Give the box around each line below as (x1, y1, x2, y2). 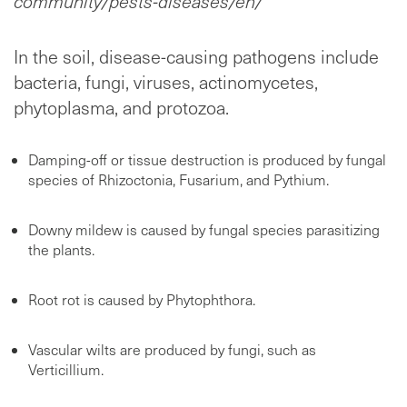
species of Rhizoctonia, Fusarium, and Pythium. (28, 169, 329, 189)
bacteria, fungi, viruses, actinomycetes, (14, 68, 318, 94)
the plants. (28, 239, 94, 259)
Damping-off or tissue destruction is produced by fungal (28, 149, 386, 169)
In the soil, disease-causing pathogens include (14, 43, 379, 69)
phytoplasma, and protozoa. (14, 94, 229, 120)
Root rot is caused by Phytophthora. (28, 289, 255, 309)
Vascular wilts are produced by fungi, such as (28, 339, 316, 359)
